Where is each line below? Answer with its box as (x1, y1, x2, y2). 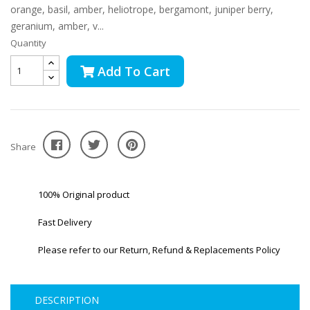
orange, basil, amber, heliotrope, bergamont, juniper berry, (10, 2, 273, 16)
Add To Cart (98, 62, 170, 80)
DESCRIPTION (35, 293, 99, 307)
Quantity (10, 36, 46, 49)
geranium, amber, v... (10, 19, 104, 33)
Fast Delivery (38, 215, 92, 228)
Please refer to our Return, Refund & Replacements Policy (38, 243, 280, 256)
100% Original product (38, 188, 129, 201)
